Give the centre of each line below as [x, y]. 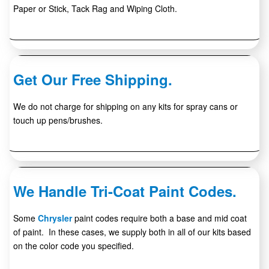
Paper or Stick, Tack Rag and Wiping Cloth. [95, 9]
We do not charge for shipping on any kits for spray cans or [125, 107]
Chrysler [55, 218]
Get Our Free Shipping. [95, 80]
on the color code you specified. [74, 246]
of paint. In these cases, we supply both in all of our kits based [132, 232]
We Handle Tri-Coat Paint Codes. [127, 191]
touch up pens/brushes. [58, 120]
